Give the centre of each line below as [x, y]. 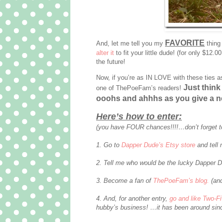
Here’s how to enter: [139, 116]
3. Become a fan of [125, 180]
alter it [105, 53]
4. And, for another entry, [133, 198]
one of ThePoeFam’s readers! [140, 88]
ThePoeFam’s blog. [181, 180]
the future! [111, 62]
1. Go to [109, 145]
